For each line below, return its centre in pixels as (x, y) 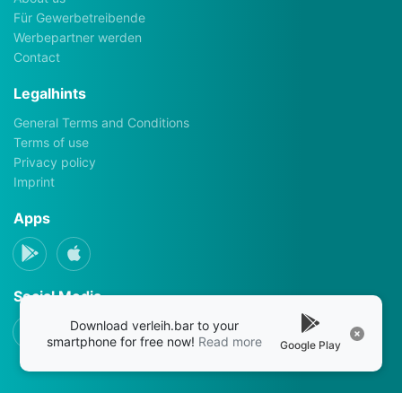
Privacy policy (55, 162)
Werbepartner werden (78, 37)
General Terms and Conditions (101, 122)
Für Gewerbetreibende (79, 17)
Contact (37, 57)
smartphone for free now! (122, 341)
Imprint (34, 181)
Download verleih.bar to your (154, 325)
